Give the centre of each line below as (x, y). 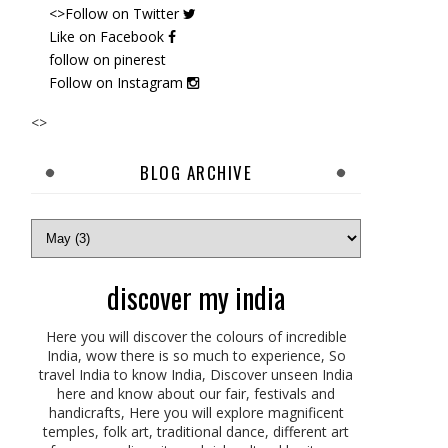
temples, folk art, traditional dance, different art (196, 431)
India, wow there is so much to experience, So (196, 355)
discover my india (196, 297)
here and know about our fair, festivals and (196, 393)
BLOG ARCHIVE (196, 172)
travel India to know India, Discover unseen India (196, 374)
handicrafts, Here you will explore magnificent (196, 412)
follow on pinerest (107, 59)
